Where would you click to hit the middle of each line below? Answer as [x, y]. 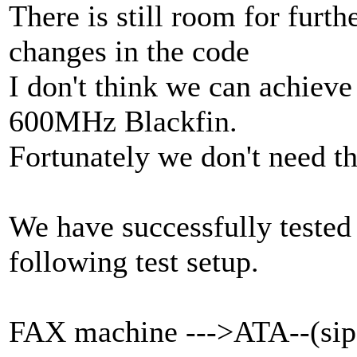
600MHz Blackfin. [123, 122]
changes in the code [129, 51]
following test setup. [134, 262]
